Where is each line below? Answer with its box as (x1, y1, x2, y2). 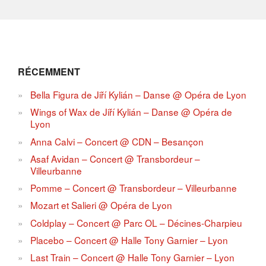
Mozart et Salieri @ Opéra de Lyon (30, 198, 173, 212)
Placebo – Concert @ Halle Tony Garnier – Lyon (30, 233, 229, 246)
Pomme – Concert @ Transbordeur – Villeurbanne (30, 181, 237, 195)
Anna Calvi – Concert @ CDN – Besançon (30, 134, 204, 148)
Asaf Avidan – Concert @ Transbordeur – (30, 151, 201, 165)
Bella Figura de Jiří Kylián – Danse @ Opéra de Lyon (30, 88, 247, 102)
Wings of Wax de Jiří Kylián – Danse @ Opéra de (30, 105, 233, 119)
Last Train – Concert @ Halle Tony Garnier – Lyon (30, 251, 235, 264)
